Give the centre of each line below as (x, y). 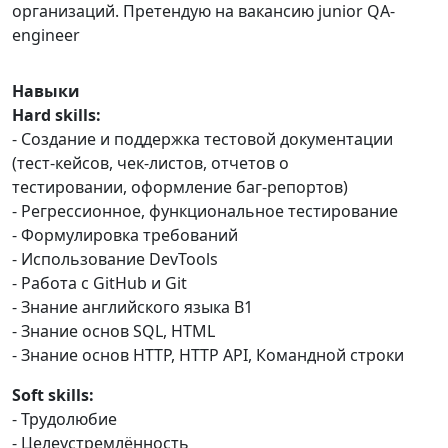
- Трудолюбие (64, 419)
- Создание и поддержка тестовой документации (202, 139)
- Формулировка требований (125, 235)
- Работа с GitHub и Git (99, 283)
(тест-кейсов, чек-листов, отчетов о (150, 163)
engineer (46, 35)
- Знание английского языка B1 (132, 307)
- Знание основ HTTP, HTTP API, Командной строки (208, 355)
